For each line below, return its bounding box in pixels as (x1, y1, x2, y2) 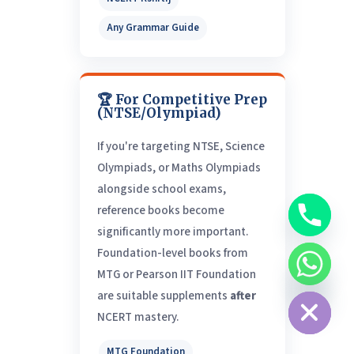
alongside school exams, (96, 181, 226, 198)
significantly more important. (96, 224, 249, 241)
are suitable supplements (96, 288, 230, 305)
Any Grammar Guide (106, 21, 199, 36)
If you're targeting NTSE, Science (96, 138, 265, 156)
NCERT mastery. (96, 309, 179, 326)
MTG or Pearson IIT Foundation (96, 266, 256, 284)
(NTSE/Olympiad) (96, 104, 221, 122)
